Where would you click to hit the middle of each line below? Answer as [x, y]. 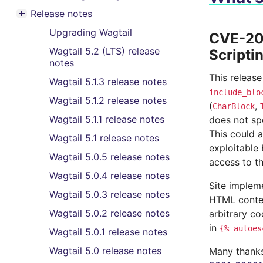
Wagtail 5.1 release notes [104, 138]
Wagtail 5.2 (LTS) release [104, 51]
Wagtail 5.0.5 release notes [109, 157]
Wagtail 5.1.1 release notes [107, 119]
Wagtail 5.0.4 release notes [109, 176]
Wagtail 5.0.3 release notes [109, 194]
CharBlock [234, 106]
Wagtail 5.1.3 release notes [108, 82]
